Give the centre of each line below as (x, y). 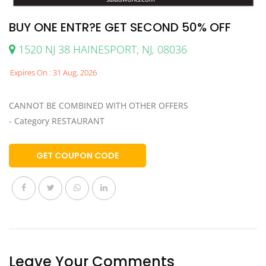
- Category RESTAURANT (57, 121)
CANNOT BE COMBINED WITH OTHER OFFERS (99, 106)
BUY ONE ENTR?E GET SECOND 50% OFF (120, 28)
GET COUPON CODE (77, 156)
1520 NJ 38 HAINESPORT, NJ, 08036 (101, 50)
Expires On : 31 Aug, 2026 (53, 73)
